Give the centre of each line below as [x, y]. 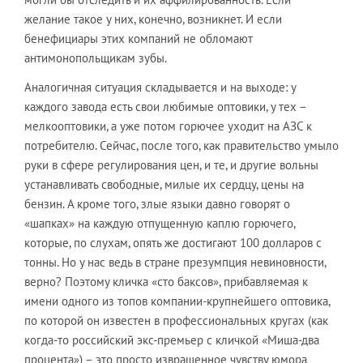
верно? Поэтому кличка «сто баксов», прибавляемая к [166, 281]
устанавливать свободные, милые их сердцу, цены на [164, 184]
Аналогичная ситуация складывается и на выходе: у [160, 87]
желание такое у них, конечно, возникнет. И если [153, 19]
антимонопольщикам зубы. [96, 58]
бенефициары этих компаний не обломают [139, 38]
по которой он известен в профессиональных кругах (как [176, 320]
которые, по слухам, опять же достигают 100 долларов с [173, 242]
